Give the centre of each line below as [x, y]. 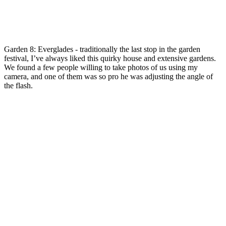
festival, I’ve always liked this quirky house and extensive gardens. [110, 59]
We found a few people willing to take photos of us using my [101, 68]
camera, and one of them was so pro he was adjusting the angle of [108, 77]
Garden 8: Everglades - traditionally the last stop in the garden [102, 49]
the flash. [18, 86]
